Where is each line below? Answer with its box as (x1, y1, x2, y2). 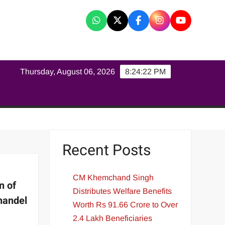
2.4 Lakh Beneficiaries (73, 213, 153, 222)
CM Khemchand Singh (73, 173, 154, 182)
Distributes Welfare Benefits (73, 186, 172, 195)
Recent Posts (62, 140, 151, 162)
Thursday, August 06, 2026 (20, 67, 116, 76)
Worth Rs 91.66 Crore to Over (73, 200, 178, 209)
